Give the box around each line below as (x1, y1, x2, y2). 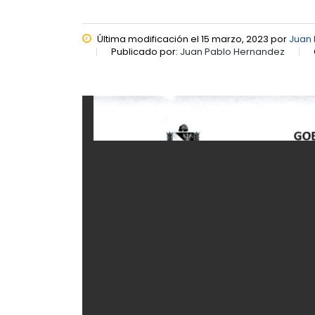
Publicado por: (111, 45, 180, 58)
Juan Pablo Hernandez (180, 45, 285, 58)
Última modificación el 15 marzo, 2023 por (95, 32, 289, 46)
